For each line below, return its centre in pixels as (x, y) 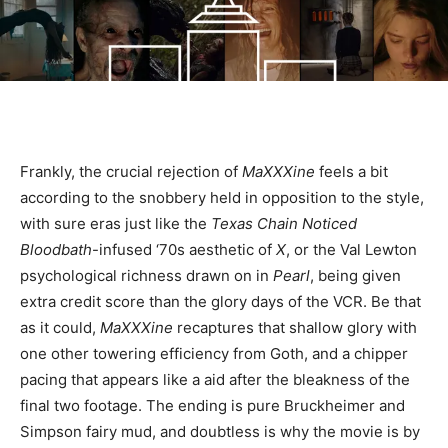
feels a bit (351, 171)
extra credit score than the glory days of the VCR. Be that (220, 301)
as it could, (60, 327)
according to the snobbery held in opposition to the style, (222, 197)
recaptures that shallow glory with (295, 327)
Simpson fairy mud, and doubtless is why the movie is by (220, 431)
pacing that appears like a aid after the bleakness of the (215, 379)
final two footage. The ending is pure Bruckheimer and (212, 405)
